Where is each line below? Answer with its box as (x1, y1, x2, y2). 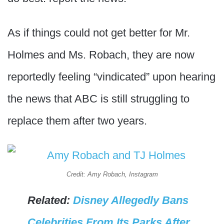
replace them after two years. (7, 114, 147, 127)
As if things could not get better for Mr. (7, 26, 190, 39)
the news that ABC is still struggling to (7, 92, 189, 105)
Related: (27, 194, 73, 206)
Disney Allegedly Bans (73, 194, 188, 206)
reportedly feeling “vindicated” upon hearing (7, 70, 215, 83)
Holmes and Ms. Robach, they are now (7, 48, 194, 61)
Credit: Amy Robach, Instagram (66, 170, 158, 178)
